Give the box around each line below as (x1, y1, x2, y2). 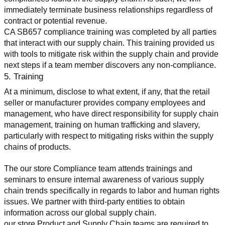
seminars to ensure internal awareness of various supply (4, 175, 204, 184)
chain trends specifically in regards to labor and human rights (4, 186, 219, 195)
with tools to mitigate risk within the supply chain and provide (4, 49, 218, 58)
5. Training (4, 71, 43, 81)
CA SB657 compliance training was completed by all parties (4, 27, 216, 36)
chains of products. (4, 142, 71, 151)
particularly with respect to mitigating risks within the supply (4, 131, 213, 140)
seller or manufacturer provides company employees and (4, 98, 205, 107)
